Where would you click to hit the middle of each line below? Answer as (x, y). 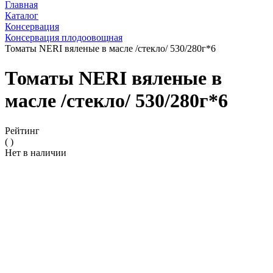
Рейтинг (22, 130)
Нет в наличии (36, 152)
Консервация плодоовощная (64, 37)
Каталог (22, 15)
